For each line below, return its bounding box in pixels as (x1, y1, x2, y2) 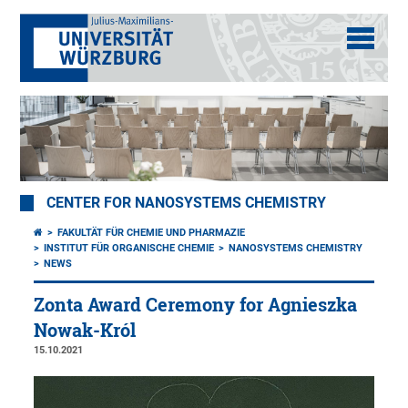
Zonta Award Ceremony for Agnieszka (34, 293, 358, 317)
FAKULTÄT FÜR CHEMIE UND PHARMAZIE (57, 227, 246, 240)
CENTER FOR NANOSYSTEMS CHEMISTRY (46, 195, 327, 212)
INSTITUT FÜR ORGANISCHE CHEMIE (44, 242, 215, 255)
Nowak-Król (34, 319, 137, 342)
